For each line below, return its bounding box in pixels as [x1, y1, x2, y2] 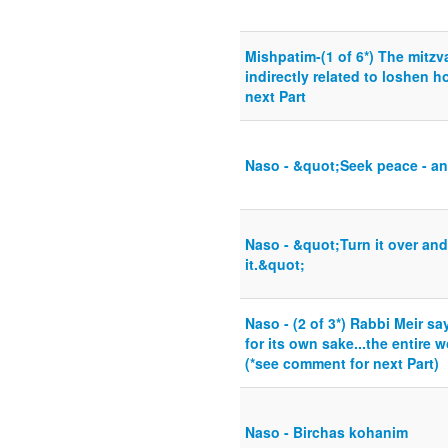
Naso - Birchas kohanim [245, 422, 408, 443]
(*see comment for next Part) [245, 353, 439, 374]
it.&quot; [245, 254, 305, 275]
